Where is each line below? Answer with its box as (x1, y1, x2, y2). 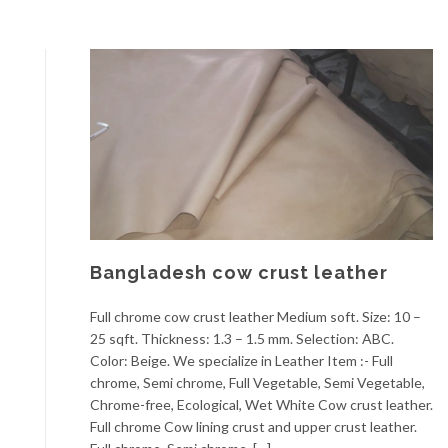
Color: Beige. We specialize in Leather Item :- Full (90, 352, 393, 370)
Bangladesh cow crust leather (90, 262, 388, 284)
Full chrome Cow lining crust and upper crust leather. (90, 418, 417, 436)
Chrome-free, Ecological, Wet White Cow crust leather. (90, 396, 433, 414)
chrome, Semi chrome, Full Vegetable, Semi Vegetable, (90, 374, 425, 392)
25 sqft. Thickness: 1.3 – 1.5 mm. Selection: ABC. (90, 330, 394, 348)
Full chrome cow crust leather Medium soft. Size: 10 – (90, 308, 421, 326)
